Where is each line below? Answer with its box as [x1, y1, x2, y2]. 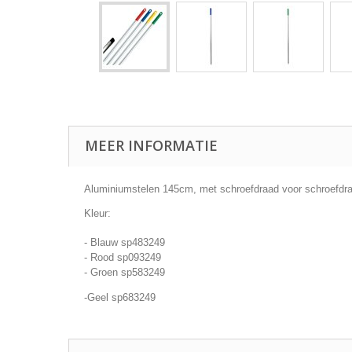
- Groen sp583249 [84, 266, 165, 278]
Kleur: [84, 207, 111, 219]
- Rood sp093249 [84, 251, 161, 263]
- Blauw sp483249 [84, 236, 165, 248]
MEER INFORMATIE [85, 136, 218, 155]
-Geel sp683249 [84, 291, 156, 303]
